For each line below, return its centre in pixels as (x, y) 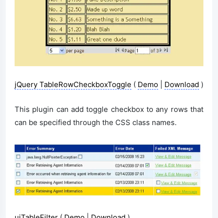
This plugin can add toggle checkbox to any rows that (109, 109)
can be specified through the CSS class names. (96, 123)
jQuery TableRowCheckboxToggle (73, 85)
